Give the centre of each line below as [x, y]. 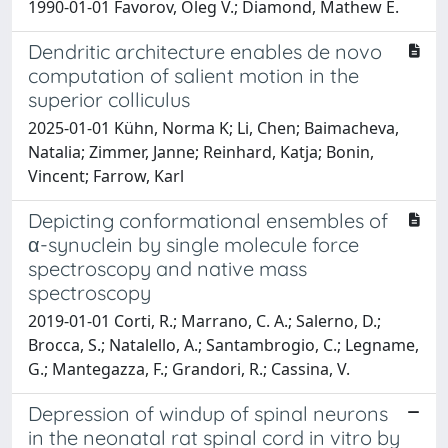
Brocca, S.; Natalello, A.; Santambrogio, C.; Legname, [223, 344]
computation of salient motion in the [193, 75]
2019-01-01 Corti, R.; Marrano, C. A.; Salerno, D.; [204, 320]
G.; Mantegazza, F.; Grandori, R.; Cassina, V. [189, 368]
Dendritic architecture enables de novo [205, 51]
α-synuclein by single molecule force [193, 244]
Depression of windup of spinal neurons [208, 413]
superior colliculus [109, 99]
